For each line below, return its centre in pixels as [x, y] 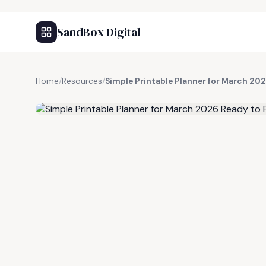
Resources [82, 81]
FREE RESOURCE [94, 94]
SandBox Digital [99, 32]
